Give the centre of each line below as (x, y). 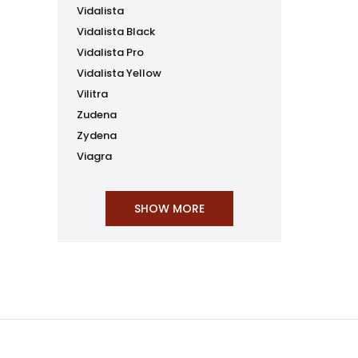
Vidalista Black (116, 32)
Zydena (97, 135)
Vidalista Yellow (119, 73)
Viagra (94, 156)
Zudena (97, 115)
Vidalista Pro (110, 52)
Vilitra (92, 94)
